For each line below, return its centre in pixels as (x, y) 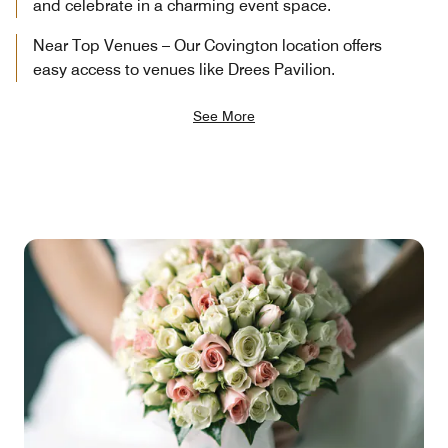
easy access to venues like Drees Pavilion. (184, 69)
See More (224, 115)
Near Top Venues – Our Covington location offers (207, 45)
